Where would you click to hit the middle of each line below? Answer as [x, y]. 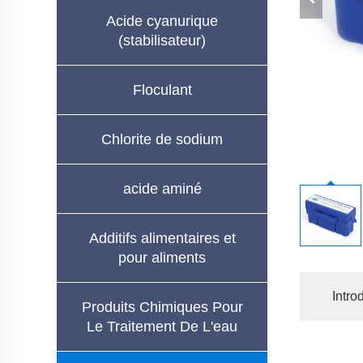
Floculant [162, 90]
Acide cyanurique [162, 21]
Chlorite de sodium [162, 139]
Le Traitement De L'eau [162, 327]
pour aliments [162, 258]
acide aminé [162, 189]
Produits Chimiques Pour [162, 307]
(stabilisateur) [162, 41]
